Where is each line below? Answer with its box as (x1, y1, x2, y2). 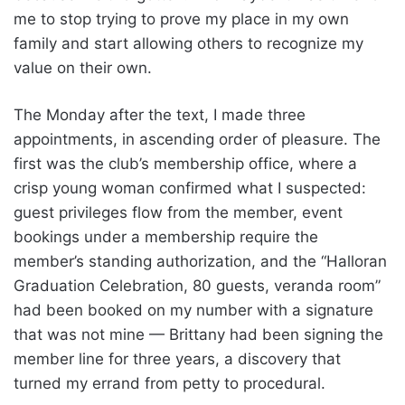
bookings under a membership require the (14, 227, 318, 246)
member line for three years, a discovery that (14, 349, 341, 368)
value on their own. (14, 58, 152, 77)
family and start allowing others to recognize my (14, 33, 363, 52)
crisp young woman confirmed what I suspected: (14, 178, 366, 197)
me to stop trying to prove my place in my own (14, 9, 349, 28)
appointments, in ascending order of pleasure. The (14, 129, 381, 148)
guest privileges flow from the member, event (14, 202, 343, 221)
